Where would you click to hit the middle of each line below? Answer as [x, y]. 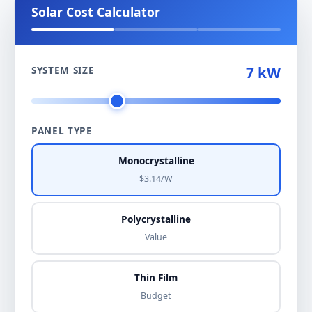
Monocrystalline [156, 161]
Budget [156, 296]
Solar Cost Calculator [96, 12]
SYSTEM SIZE [63, 70]
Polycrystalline [156, 219]
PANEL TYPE [62, 131]
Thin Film [156, 278]
